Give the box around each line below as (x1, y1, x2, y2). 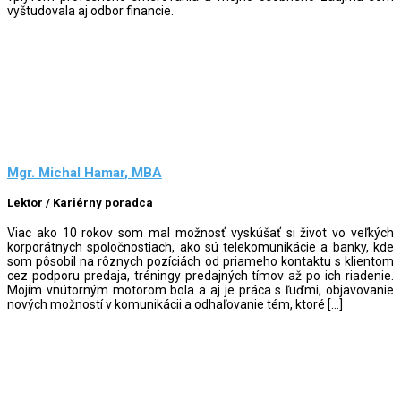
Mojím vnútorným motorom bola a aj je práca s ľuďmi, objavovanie (7, 282, 394, 297)
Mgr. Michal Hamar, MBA (7, 165, 162, 182)
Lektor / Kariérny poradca (7, 196, 153, 210)
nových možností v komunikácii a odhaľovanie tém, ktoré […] (7, 296, 343, 311)
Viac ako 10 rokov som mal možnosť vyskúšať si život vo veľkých (7, 225, 394, 240)
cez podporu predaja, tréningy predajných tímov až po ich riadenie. (7, 268, 394, 283)
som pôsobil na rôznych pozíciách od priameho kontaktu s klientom (7, 253, 394, 269)
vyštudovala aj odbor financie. (7, 3, 174, 18)
